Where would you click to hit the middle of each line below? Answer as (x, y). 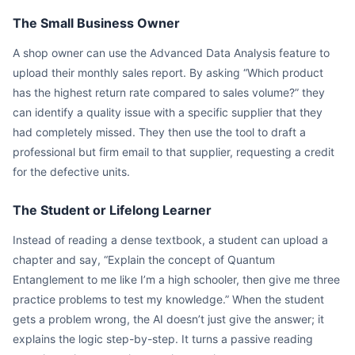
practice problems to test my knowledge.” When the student (168, 299)
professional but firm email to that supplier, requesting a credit (174, 152)
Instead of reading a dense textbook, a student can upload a (170, 240)
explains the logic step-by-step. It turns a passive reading (163, 339)
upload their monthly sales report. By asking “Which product (168, 73)
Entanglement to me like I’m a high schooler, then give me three (176, 279)
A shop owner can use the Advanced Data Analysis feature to (171, 53)
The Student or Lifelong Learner (112, 210)
